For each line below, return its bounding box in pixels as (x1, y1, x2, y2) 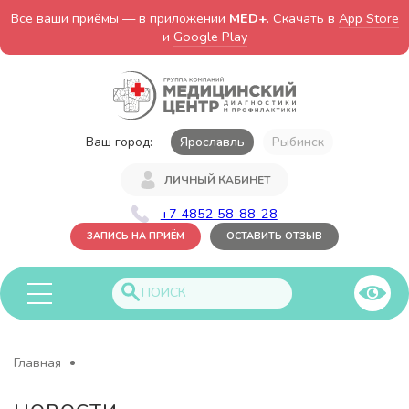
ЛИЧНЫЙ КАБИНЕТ (164, 172, 270, 187)
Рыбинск (271, 132, 324, 151)
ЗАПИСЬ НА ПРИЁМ (87, 228, 184, 243)
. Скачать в (266, 9, 339, 27)
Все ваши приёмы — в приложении (10, 9, 229, 27)
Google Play (173, 27, 247, 46)
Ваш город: (85, 132, 152, 151)
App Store (338, 9, 399, 27)
